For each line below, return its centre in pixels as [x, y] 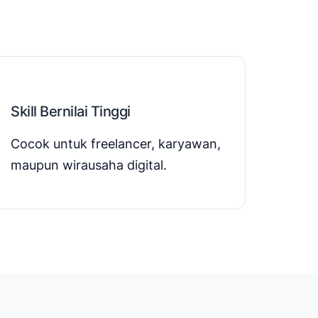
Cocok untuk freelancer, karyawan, [116, 143]
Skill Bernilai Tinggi [71, 111]
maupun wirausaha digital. [89, 165]
